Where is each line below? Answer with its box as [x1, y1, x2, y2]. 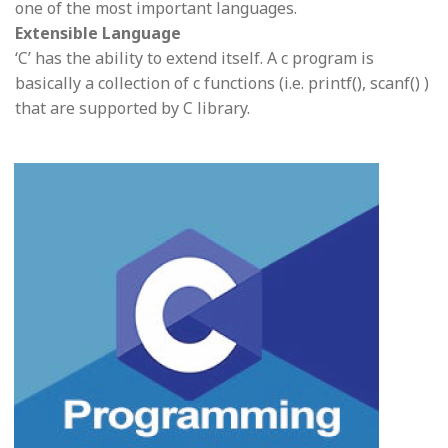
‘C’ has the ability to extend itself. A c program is [15, 46, 374, 69]
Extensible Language [15, 21, 181, 44]
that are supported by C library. [15, 96, 250, 119]
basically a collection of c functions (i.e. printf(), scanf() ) [15, 71, 429, 94]
